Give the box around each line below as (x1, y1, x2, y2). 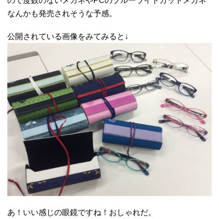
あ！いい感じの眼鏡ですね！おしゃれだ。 (7, 208, 156, 217)
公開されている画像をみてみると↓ (7, 32, 129, 41)
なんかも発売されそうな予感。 (7, 9, 117, 18)
